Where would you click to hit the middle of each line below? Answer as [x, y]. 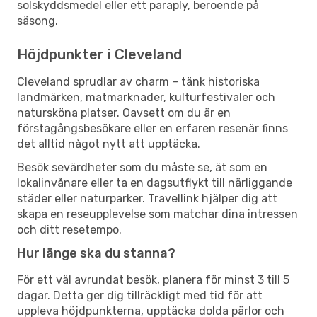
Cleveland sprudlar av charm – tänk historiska [138, 81]
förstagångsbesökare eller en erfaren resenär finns [152, 128]
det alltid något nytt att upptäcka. [109, 144]
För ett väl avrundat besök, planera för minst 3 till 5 [153, 279]
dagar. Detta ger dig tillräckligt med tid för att [140, 295]
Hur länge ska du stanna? [96, 253]
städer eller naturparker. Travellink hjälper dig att [147, 198]
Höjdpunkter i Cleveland [99, 54]
